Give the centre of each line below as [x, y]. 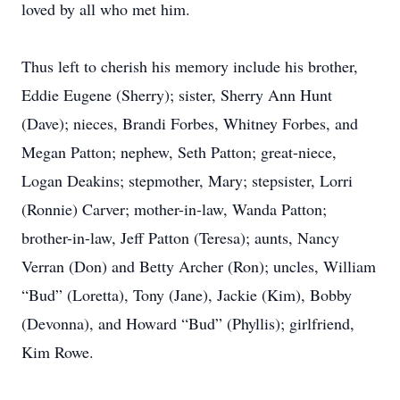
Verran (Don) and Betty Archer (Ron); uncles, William [199, 266]
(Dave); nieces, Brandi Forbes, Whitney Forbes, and [190, 123]
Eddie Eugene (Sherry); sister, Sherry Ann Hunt [177, 95]
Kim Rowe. [58, 352]
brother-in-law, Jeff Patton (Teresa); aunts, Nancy [180, 237]
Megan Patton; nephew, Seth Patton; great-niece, [179, 152]
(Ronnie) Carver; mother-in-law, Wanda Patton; [174, 209]
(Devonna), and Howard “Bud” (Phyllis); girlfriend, [188, 323]
